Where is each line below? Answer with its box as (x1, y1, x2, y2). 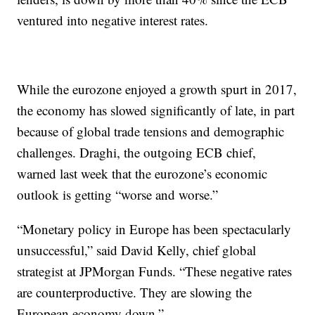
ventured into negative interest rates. (17, 11, 209, 29)
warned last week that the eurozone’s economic (17, 165, 268, 182)
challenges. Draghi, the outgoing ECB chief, (17, 143, 257, 161)
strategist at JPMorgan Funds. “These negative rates (17, 262, 292, 280)
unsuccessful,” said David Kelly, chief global (17, 241, 257, 259)
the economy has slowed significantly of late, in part (17, 101, 295, 119)
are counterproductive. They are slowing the (17, 283, 252, 301)
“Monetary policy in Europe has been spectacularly (17, 220, 292, 238)
